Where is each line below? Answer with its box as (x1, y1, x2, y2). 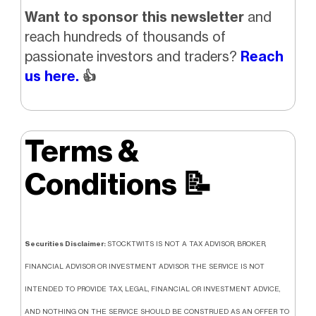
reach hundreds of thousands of (24, 28, 226, 46)
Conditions (24, 166, 182, 203)
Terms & (24, 133, 139, 170)
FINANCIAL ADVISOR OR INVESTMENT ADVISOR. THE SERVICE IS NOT (24, 262, 265, 271)
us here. (24, 68, 79, 85)
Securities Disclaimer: (24, 239, 107, 249)
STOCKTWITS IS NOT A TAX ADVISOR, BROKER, (107, 240, 266, 248)
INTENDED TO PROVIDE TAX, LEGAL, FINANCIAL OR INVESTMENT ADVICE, (24, 285, 280, 293)
